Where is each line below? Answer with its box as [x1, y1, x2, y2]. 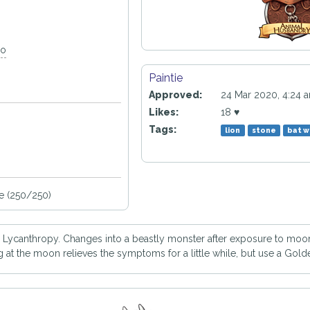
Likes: [148, 107, 179, 118]
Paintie [148, 71, 188, 84]
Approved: [148, 89, 202, 100]
